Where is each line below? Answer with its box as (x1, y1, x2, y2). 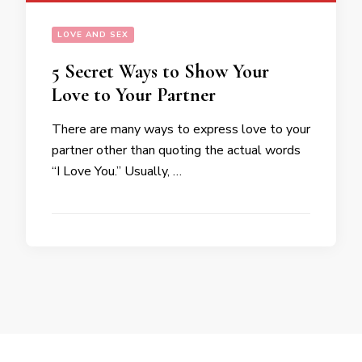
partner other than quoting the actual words (52, 141, 301, 160)
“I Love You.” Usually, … (52, 162, 182, 181)
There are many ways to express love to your (52, 120, 310, 139)
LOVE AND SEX (57, 29, 128, 41)
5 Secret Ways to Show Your (52, 60, 269, 84)
